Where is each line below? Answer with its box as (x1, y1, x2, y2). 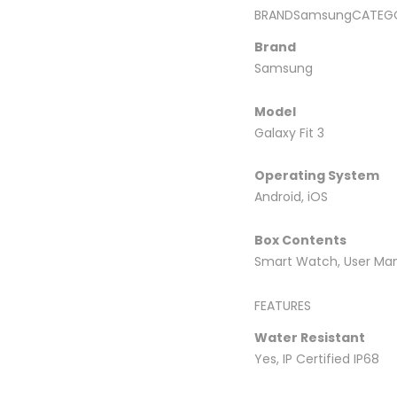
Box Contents (254, 230, 346, 249)
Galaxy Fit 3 (254, 123, 324, 142)
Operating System (254, 167, 379, 184)
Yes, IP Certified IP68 (254, 350, 379, 368)
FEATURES (254, 297, 311, 315)
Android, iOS (254, 188, 328, 206)
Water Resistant (254, 329, 365, 346)
